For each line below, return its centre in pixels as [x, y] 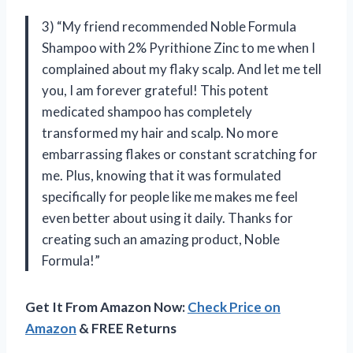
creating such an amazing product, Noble [161, 240]
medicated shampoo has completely [147, 112]
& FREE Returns [126, 329]
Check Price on [234, 307]
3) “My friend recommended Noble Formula [169, 27]
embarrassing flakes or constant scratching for [180, 154]
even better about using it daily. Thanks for [167, 218]
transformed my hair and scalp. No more [160, 133]
